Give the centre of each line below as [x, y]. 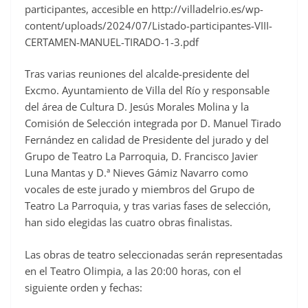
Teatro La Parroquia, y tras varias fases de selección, [148, 206]
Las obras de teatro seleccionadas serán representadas [154, 254]
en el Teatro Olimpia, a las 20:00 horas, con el [133, 271]
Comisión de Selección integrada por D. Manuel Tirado [153, 123]
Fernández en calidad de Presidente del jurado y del [147, 140]
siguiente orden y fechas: [84, 287]
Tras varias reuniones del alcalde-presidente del [137, 74]
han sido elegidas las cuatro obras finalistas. [129, 222]
